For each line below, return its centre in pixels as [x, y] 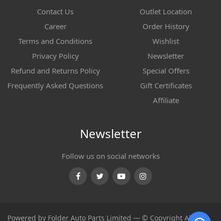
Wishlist [166, 41]
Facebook [95, 181]
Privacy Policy [55, 56]
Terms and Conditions [55, 41]
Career [55, 26]
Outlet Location [166, 11]
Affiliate [166, 100]
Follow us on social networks [110, 156]
